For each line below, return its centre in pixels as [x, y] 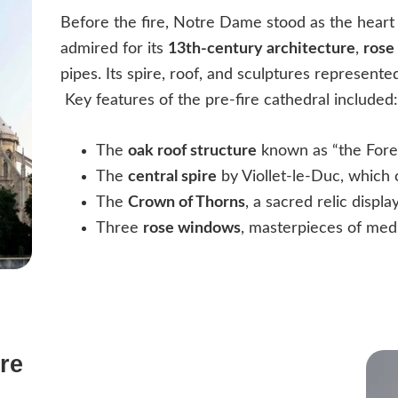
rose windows [192, 228]
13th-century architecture [262, 49]
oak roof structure [193, 151]
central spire [173, 177]
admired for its [115, 49]
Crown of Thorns [187, 203]
